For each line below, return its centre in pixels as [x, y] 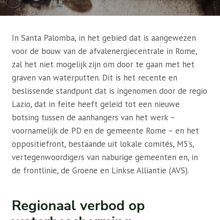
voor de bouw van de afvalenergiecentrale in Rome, [104, 51]
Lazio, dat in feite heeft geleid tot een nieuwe [96, 104]
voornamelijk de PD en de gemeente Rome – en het [105, 131]
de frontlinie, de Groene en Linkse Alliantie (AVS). [100, 170]
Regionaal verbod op [78, 206]
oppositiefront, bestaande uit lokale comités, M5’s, [103, 144]
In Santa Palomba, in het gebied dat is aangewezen [104, 38]
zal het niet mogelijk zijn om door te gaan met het [103, 64]
